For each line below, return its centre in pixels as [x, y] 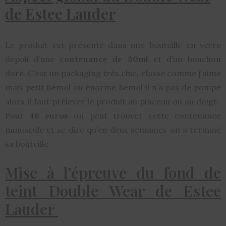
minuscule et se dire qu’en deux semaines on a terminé [113, 130]
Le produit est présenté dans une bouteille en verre [113, 45]
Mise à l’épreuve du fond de [113, 173]
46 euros [49, 116]
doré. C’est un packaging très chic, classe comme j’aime [113, 73]
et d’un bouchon [185, 59]
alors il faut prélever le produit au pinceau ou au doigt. [113, 102]
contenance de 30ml [104, 59]
